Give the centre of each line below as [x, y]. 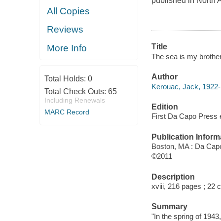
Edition [165, 107]
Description [173, 177]
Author [164, 77]
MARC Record [67, 112]
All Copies [69, 11]
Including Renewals [74, 100]
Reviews [65, 30]
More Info [67, 48]
